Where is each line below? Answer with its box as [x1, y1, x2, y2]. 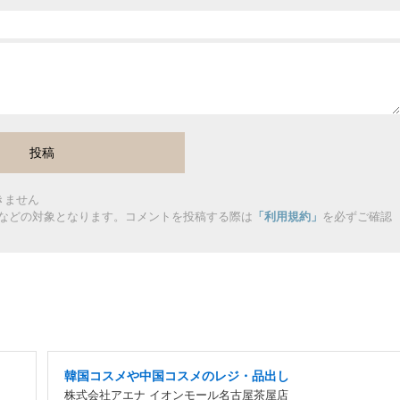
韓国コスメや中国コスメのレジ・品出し [64, 368, 289, 383]
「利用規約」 [253, 209, 322, 223]
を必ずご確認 [322, 209, 392, 223]
